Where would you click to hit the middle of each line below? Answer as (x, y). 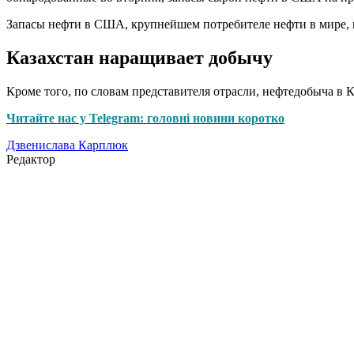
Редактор (31, 160)
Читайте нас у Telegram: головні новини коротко (145, 119)
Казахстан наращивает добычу (139, 58)
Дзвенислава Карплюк (67, 145)
